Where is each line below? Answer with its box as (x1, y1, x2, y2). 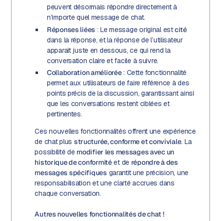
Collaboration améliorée (46, 68, 122, 77)
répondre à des (131, 158, 178, 167)
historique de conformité (35, 158, 112, 167)
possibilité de (35, 147, 77, 157)
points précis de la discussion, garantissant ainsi (46, 89, 194, 98)
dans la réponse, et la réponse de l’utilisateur (46, 35, 183, 44)
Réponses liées (46, 25, 95, 34)
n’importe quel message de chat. (46, 13, 146, 22)
